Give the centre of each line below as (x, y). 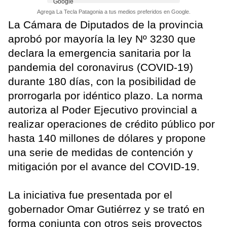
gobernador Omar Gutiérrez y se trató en (106, 209)
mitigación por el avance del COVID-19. (104, 167)
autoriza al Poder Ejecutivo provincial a (103, 110)
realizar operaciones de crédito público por (111, 124)
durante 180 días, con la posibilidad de (102, 82)
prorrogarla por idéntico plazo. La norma (105, 96)
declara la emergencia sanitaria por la (100, 53)
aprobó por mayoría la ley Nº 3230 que (102, 39)
